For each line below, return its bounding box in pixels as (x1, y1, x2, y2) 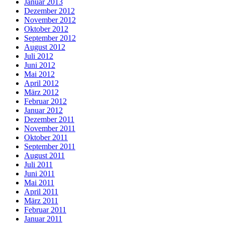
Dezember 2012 (24, 7, 75, 16)
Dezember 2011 (24, 115, 74, 124)
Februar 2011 (24, 205, 66, 214)
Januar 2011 (24, 214, 62, 223)
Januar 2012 (24, 106, 63, 115)
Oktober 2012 (24, 25, 68, 34)
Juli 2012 (24, 52, 53, 61)
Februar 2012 (24, 97, 67, 106)
